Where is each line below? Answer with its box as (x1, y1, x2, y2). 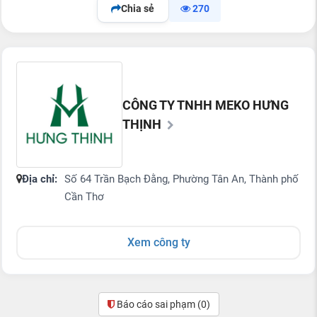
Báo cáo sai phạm (116, 299, 197, 310)
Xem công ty (127, 236, 190, 249)
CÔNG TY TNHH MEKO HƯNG (122, 98, 289, 113)
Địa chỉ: (22, 173, 57, 185)
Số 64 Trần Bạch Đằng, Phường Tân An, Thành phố (64, 173, 299, 185)
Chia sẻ (121, 3, 154, 14)
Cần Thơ (64, 190, 104, 203)
